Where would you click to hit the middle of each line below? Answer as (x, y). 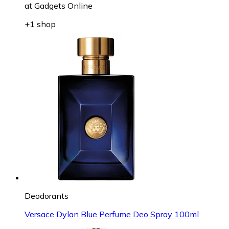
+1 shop (40, 24)
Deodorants (47, 196)
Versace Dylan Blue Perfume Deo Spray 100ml (112, 214)
